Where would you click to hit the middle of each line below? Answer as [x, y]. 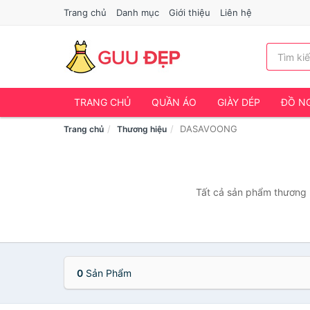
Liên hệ [236, 12]
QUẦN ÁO [174, 102]
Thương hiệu [142, 129]
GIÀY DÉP [239, 102]
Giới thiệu [190, 12]
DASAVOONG [209, 129]
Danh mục [138, 12]
